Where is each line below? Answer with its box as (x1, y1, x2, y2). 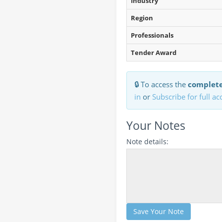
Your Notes (126, 117, 185, 133)
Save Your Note (133, 207, 184, 216)
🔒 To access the (134, 79, 188, 89)
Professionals (131, 31, 173, 40)
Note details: (126, 137, 168, 146)
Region (131, 13, 153, 22)
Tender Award (131, 48, 176, 57)
